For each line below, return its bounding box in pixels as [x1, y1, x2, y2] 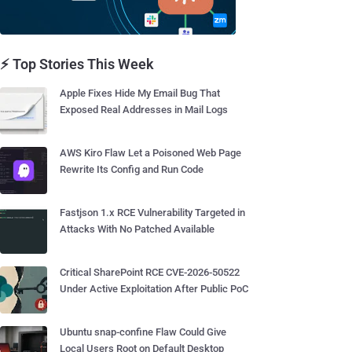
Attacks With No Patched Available [60, 223, 214, 235]
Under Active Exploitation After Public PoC [60, 283, 248, 295]
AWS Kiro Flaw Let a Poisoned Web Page [60, 147, 241, 159]
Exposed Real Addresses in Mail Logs [60, 104, 228, 115]
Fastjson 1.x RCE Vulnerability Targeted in [60, 207, 245, 218]
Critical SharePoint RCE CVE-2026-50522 [60, 266, 240, 278]
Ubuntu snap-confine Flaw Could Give [60, 326, 226, 338]
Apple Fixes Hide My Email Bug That [60, 87, 220, 99]
